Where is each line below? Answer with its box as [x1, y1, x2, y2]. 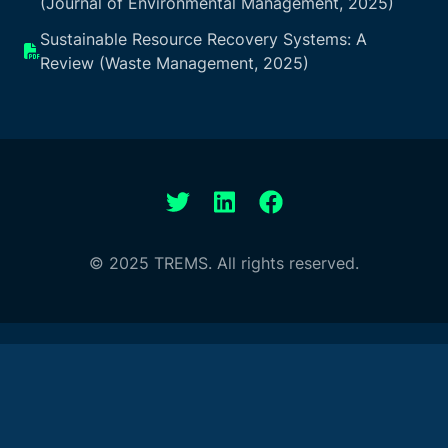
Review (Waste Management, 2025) [40, 52, 309, 73]
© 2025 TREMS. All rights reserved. [89, 252, 359, 273]
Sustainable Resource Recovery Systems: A [40, 28, 367, 49]
